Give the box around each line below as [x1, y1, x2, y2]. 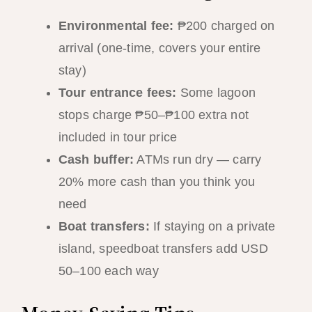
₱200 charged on [173, 18, 275, 33]
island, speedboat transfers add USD [58, 241, 268, 256]
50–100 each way [58, 263, 159, 278]
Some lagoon [176, 85, 256, 100]
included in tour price [58, 130, 178, 144]
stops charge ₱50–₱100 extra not [58, 107, 249, 122]
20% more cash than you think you [58, 174, 256, 189]
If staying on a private [149, 219, 276, 233]
